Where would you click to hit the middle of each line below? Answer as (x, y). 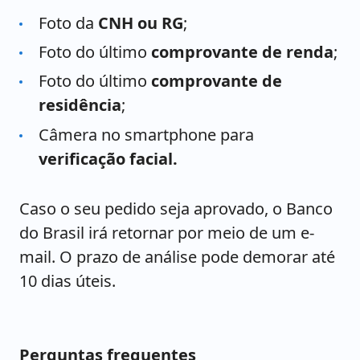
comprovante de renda (242, 51)
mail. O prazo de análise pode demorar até (177, 256)
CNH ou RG (141, 22)
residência (80, 105)
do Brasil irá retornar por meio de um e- (167, 232)
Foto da (68, 22)
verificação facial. (108, 158)
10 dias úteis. (67, 280)
